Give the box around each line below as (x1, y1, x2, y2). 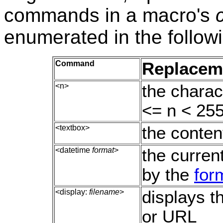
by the (142, 165, 194, 184)
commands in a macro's (4, 4, 216, 26)
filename (89, 187, 119, 196)
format (92, 145, 114, 154)
